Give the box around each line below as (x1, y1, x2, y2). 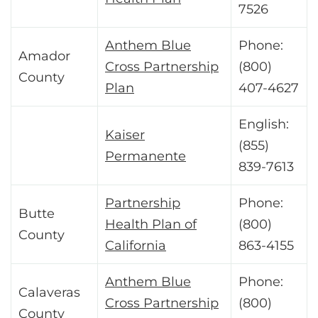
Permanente (105, 148, 186, 165)
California (105, 238, 166, 254)
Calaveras (18, 285, 80, 301)
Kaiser (105, 127, 145, 143)
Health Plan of (105, 216, 197, 233)
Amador (18, 48, 70, 65)
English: (238, 116, 289, 133)
